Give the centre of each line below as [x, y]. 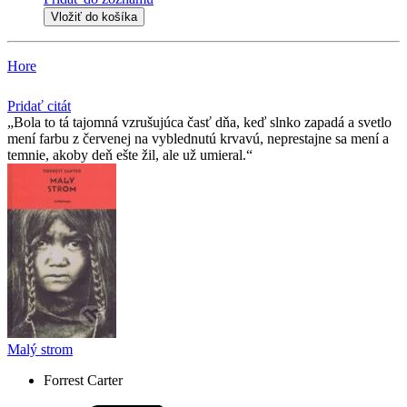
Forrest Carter [83, 381]
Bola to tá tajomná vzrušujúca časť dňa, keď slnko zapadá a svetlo [203, 123]
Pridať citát [39, 106]
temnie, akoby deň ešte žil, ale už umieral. [127, 155]
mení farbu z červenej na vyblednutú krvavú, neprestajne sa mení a [198, 139]
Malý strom [40, 350]
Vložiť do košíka [94, 17]
